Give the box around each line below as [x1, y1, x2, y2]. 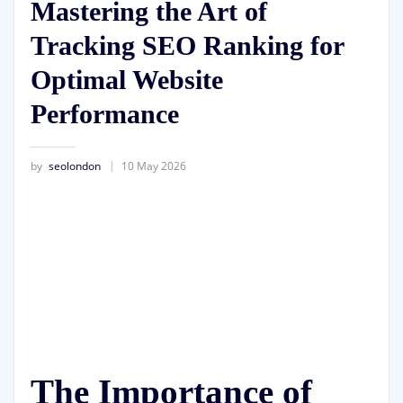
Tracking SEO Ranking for [30, 31, 344, 61]
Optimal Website [30, 65, 223, 95]
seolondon [48, 158, 101, 175]
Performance [30, 99, 179, 130]
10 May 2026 [121, 158, 186, 175]
